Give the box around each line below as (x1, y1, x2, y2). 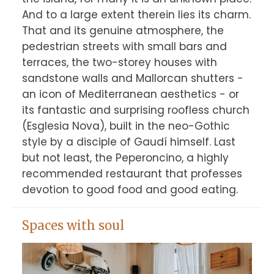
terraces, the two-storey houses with (21, 55, 217, 70)
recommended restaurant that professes (21, 166, 242, 181)
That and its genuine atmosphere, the (21, 23, 224, 38)
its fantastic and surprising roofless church (21, 103, 250, 117)
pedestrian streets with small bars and (21, 39, 227, 54)
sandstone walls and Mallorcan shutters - (21, 71, 243, 86)
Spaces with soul (21, 218, 124, 233)
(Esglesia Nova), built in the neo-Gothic (21, 119, 230, 133)
